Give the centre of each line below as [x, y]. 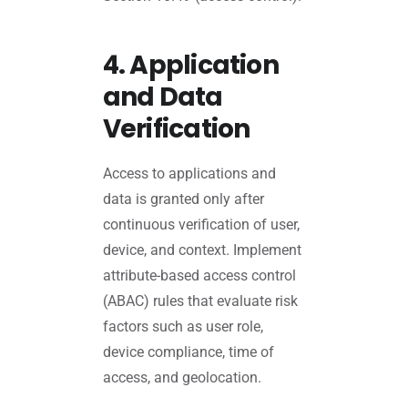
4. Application [190, 65]
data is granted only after [183, 199]
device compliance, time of [188, 352]
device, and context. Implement [202, 250]
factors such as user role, [183, 327]
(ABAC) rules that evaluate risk [200, 301]
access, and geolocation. [182, 378]
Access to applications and [189, 174]
